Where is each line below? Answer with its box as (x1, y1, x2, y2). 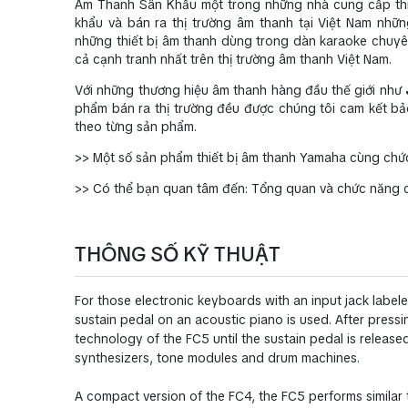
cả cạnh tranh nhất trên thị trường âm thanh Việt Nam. (75, 50, 392, 67)
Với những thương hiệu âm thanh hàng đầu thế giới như (75, 81, 405, 98)
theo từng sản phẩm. (75, 117, 197, 135)
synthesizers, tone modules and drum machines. (75, 349, 360, 366)
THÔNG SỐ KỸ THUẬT (75, 240, 280, 268)
